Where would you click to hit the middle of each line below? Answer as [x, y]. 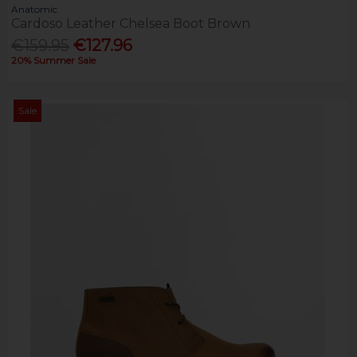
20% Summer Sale [54, 61]
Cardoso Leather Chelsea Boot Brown [131, 23]
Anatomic [35, 9]
